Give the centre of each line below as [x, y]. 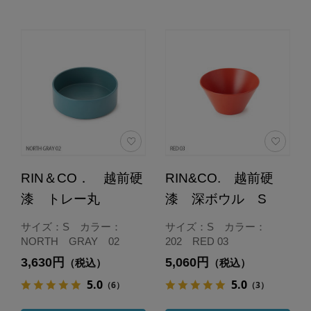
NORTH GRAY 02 [70, 241]
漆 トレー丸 [60, 199]
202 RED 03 [196, 241]
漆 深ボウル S [216, 199]
